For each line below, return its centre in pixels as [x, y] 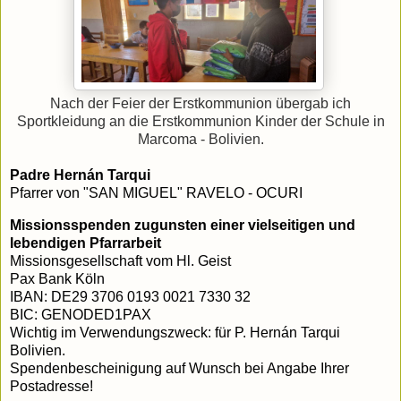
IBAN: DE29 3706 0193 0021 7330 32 [130, 297]
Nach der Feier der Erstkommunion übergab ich [200, 104]
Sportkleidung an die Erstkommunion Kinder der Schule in [200, 122]
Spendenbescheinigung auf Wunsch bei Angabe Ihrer [179, 369]
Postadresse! [51, 387]
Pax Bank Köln [57, 279]
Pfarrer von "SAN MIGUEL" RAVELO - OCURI [156, 193]
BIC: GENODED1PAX [81, 315]
